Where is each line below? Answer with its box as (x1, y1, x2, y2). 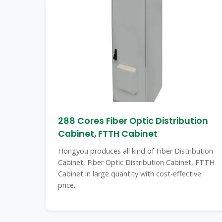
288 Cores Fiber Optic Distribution (58, 115, 208, 127)
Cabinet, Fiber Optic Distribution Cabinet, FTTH (58, 158, 215, 167)
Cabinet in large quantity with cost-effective (58, 169, 201, 178)
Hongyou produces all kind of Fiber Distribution (58, 146, 213, 156)
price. (58, 180, 75, 190)
